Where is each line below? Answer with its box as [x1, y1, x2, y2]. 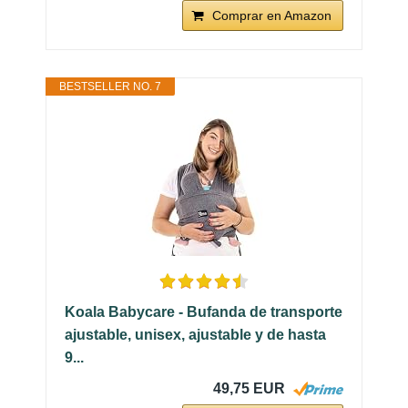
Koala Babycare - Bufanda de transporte [65, 303, 342, 320]
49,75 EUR [213, 380, 285, 396]
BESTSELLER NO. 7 [59, 79, 161, 93]
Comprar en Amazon [212, 7, 331, 23]
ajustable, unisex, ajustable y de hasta [65, 326, 326, 342]
